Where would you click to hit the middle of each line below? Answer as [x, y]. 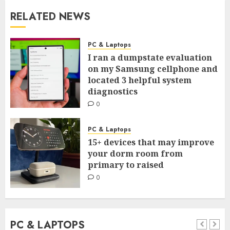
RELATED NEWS [50, 16]
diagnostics [113, 91]
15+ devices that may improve [151, 142]
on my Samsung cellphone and [153, 69]
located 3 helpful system [140, 80]
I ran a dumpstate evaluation [150, 57]
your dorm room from [135, 154]
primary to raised [126, 165]
